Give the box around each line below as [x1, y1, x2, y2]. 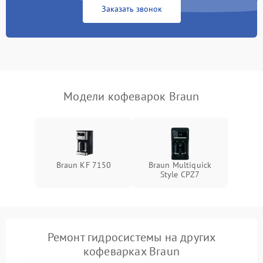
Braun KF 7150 [56, 160, 112, 170]
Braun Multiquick [148, 160, 212, 170]
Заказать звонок [101, 4, 162, 14]
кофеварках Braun [83, 244, 180, 259]
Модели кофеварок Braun [63, 89, 200, 104]
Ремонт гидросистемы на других [47, 230, 216, 245]
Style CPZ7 [160, 169, 200, 180]
